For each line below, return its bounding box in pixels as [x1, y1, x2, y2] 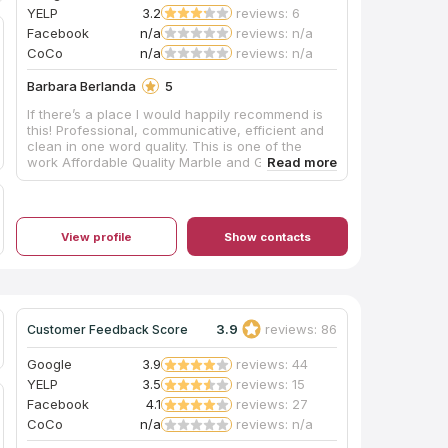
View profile [61, 229, 133, 244]
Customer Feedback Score [27, 321, 189, 337]
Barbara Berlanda [27, 78, 137, 94]
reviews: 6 [236, 4, 301, 21]
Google [27, 356, 73, 373]
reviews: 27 [236, 396, 309, 413]
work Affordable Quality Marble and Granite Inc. [27, 154, 327, 171]
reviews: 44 [236, 356, 309, 373]
